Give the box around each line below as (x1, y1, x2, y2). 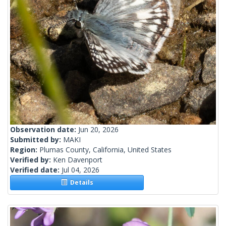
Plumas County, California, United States (39, 145, 172, 155)
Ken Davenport (53, 155, 102, 165)
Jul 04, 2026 (62, 165, 99, 175)
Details (67, 178, 93, 187)
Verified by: (10, 155, 53, 165)
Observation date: (10, 125, 78, 135)
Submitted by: (10, 135, 63, 145)
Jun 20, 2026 (78, 125, 119, 135)
